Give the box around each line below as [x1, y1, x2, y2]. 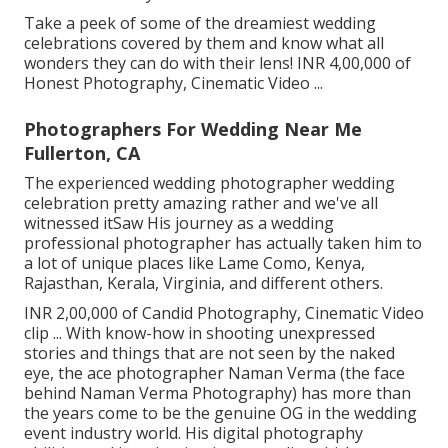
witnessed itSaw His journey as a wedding [24, 211, 334, 234]
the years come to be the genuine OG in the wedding [24, 401, 417, 424]
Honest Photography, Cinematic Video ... [24, 71, 323, 94]
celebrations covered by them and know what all [24, 31, 384, 54]
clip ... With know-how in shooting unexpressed [24, 321, 375, 344]
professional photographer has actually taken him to [24, 231, 422, 254]
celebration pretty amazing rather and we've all [24, 191, 378, 214]
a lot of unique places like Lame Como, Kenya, [24, 251, 365, 274]
